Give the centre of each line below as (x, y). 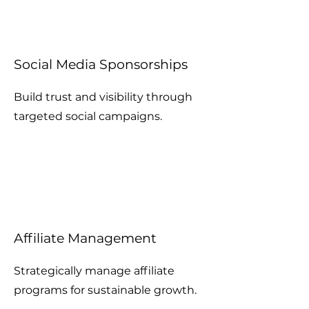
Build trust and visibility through (103, 97)
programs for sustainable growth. (105, 290)
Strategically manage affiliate (94, 271)
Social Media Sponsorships (101, 64)
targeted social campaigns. (88, 116)
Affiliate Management (85, 238)
